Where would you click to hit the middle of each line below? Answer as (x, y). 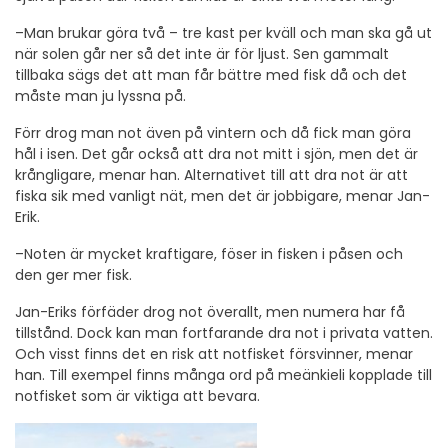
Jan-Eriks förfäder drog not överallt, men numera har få (210, 311)
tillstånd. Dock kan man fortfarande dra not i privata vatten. (224, 332)
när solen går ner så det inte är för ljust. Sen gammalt (202, 53)
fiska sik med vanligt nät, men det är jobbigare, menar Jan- (222, 195)
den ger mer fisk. (73, 274)
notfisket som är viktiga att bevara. (137, 395)
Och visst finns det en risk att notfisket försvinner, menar (214, 353)
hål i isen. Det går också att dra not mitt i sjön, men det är (216, 153)
